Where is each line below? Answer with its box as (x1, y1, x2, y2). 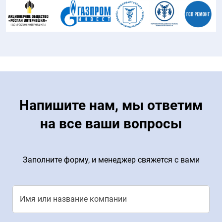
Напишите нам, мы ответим (19, 97, 203, 113)
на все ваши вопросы (40, 115, 182, 132)
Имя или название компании (20, 194, 127, 204)
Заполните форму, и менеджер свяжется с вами (22, 155, 200, 165)
